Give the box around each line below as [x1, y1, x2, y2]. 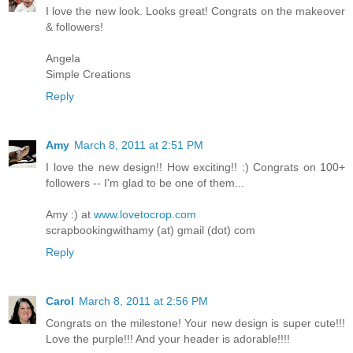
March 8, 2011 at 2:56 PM [79, 295, 208, 308]
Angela [46, 52, 80, 65]
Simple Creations [46, 68, 131, 81]
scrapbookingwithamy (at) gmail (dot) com [46, 224, 255, 237]
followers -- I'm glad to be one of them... [46, 176, 244, 190]
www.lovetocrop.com [94, 208, 196, 221]
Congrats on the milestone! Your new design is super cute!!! [46, 317, 345, 330]
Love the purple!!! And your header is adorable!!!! [46, 333, 290, 346]
